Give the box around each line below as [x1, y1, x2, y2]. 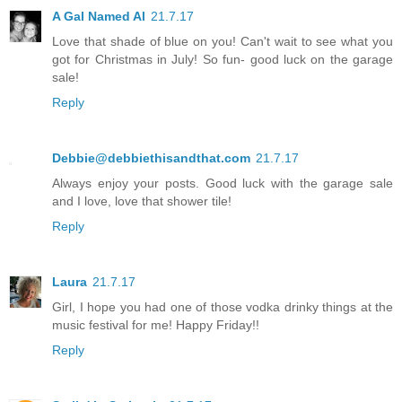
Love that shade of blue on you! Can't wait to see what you [52, 33, 393, 48]
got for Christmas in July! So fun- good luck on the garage [52, 51, 393, 66]
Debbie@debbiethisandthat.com [52, 150, 250, 165]
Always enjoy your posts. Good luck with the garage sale [52, 175, 393, 190]
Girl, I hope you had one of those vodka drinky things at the [52, 299, 393, 314]
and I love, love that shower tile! [52, 193, 232, 208]
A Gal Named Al [52, 8, 145, 23]
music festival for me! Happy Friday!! [52, 317, 259, 332]
